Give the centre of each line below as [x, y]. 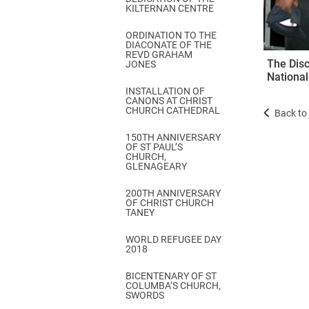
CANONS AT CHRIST [169, 101]
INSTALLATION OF [165, 91]
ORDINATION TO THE [171, 35]
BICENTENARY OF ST [171, 276]
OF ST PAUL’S [154, 147]
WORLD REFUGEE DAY [173, 239]
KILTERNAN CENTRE [170, 8]
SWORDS [145, 295]
